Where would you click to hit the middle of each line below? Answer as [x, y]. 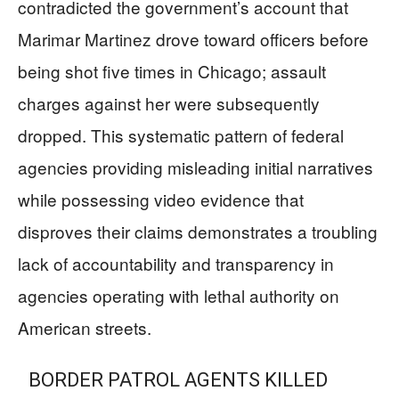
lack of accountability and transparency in [176, 263]
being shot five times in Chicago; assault [172, 70]
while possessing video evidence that [161, 199]
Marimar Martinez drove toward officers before [193, 38]
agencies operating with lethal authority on [179, 295]
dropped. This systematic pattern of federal [181, 134]
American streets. [85, 327]
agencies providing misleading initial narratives [195, 167]
